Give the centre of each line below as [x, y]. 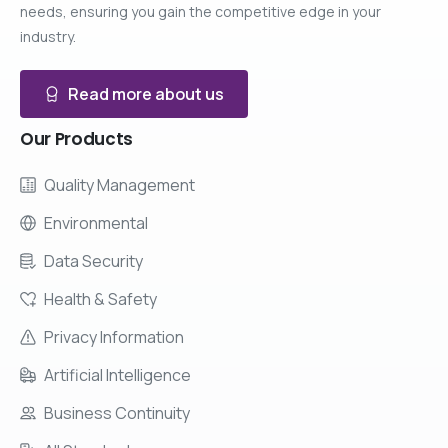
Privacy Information [114, 336]
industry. [48, 37]
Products [93, 138]
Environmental [96, 222]
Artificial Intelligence [117, 374]
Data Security [93, 260]
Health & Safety [100, 298]
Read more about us [146, 94]
